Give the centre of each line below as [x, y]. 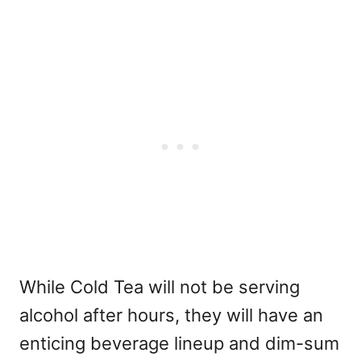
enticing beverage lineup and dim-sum [179, 344]
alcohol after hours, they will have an [171, 315]
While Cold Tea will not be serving [160, 287]
